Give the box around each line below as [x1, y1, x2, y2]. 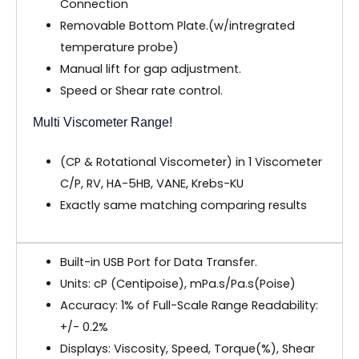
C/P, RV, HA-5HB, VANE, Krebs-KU [59, 175, 244, 192]
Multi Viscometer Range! [33, 115, 172, 130]
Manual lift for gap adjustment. [59, 61, 241, 78]
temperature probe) [59, 39, 179, 56]
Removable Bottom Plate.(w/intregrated [59, 18, 295, 34]
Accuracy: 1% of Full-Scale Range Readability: [59, 297, 318, 314]
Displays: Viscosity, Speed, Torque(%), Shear [59, 341, 315, 357]
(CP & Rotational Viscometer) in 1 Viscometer [59, 154, 322, 171]
